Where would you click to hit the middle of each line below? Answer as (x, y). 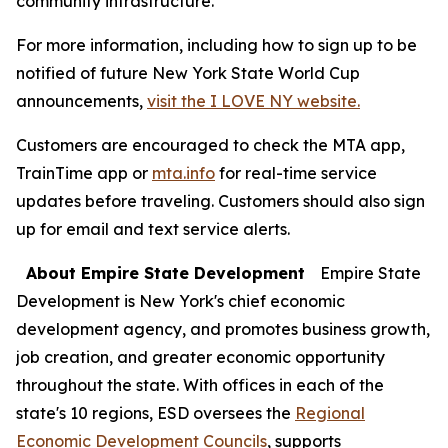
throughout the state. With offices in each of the (200, 385)
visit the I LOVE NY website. (253, 101)
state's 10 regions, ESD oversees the (155, 413)
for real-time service (296, 173)
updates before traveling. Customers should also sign (220, 201)
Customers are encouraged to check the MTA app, (210, 145)
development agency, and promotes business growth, (223, 329)
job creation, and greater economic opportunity (200, 357)
